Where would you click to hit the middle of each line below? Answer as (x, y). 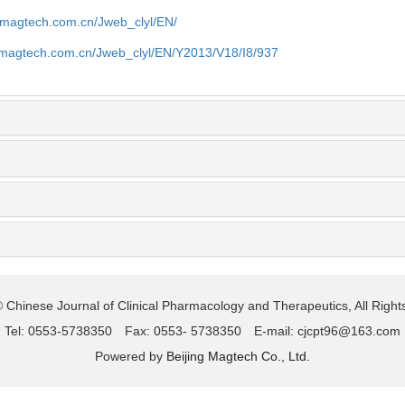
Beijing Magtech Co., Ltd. (238, 356)
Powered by (131, 356)
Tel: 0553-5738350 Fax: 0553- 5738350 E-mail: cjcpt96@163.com (202, 330)
